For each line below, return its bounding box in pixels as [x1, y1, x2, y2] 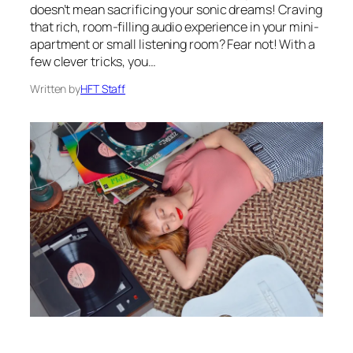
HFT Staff [80, 81, 126, 97]
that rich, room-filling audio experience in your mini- [30, 18, 319, 36]
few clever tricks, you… [30, 53, 156, 71]
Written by [30, 81, 80, 97]
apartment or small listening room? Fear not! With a [30, 35, 315, 54]
